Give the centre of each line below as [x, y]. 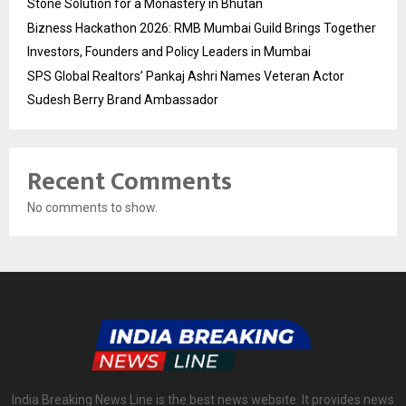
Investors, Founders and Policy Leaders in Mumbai [169, 51]
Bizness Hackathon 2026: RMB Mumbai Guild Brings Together [202, 28]
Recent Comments [130, 181]
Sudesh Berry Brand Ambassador [123, 99]
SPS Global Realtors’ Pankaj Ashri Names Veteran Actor [186, 76]
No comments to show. [92, 207]
